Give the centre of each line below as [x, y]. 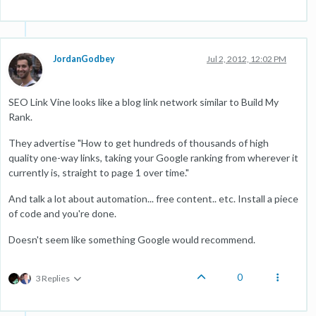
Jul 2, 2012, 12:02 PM [247, 59]
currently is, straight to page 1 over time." [99, 172]
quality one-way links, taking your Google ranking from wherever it [153, 158]
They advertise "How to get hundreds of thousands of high [139, 143]
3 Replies [53, 278]
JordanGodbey [84, 59]
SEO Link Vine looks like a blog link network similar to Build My [144, 102]
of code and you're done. [62, 213]
